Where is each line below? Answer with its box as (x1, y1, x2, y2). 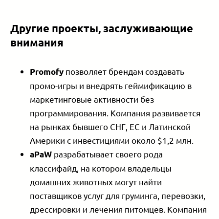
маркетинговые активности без (30, 94, 154, 105)
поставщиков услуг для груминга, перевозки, (30, 190, 206, 201)
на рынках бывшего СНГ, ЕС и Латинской (30, 121, 191, 132)
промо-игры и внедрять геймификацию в (30, 80, 192, 91)
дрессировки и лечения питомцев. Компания (30, 204, 207, 215)
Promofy (30, 66, 66, 77)
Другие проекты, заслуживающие (10, 22, 194, 35)
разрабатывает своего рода (54, 149, 163, 159)
